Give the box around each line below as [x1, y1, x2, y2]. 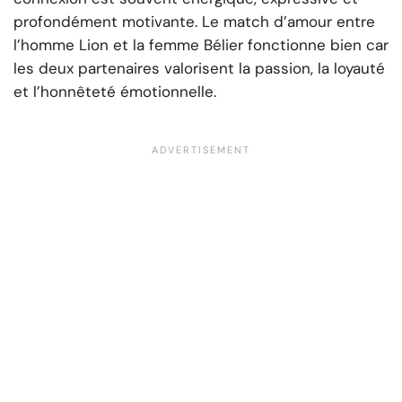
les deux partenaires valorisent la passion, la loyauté [13, 58, 385, 79]
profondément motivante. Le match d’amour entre [13, 12, 375, 32]
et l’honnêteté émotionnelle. [13, 82, 216, 102]
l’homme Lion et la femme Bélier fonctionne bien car [13, 35, 389, 56]
